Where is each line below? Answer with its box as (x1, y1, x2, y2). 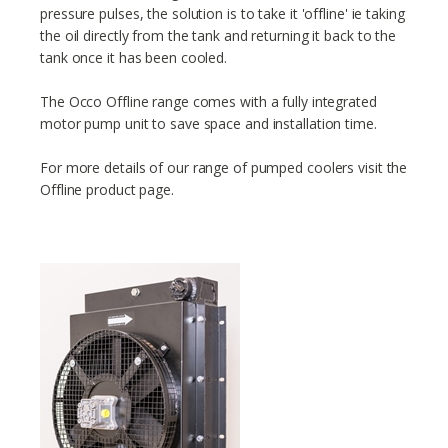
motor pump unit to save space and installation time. (40, 114, 377, 133)
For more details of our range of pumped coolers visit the (40, 158, 408, 177)
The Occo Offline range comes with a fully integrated (40, 92, 377, 111)
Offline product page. (40, 180, 174, 199)
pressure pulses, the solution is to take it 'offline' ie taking (40, 4, 405, 23)
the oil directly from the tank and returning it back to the (40, 26, 397, 45)
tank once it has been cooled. (40, 48, 228, 67)
